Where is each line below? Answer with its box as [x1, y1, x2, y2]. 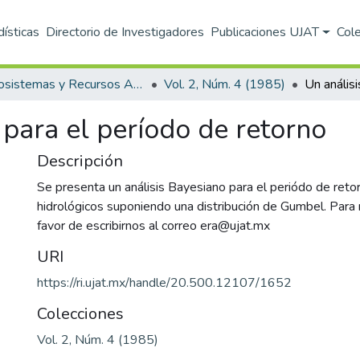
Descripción [37, 150, 123, 172]
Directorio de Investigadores [46, 23, 205, 41]
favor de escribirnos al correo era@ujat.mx [37, 217, 270, 235]
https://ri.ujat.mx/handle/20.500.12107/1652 [37, 274, 292, 292]
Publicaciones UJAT [211, 23, 320, 41]
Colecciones [37, 303, 124, 325]
